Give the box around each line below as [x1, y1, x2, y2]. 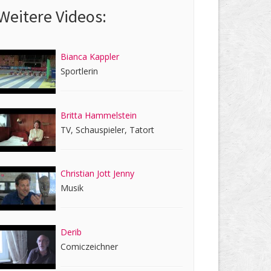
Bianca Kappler [60, 51, 120, 62]
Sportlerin [60, 65, 99, 77]
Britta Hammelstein [60, 109, 137, 121]
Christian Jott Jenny [60, 168, 135, 180]
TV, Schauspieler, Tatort [60, 123, 155, 135]
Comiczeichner [60, 241, 119, 253]
